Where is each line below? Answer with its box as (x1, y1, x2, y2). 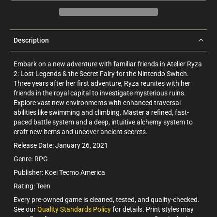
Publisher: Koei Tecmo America (14, 168, 105, 176)
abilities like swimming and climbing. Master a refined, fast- (14, 108, 189, 116)
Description (14, 36, 49, 44)
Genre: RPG (14, 155, 48, 163)
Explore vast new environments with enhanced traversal (14, 98, 181, 107)
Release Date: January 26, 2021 (14, 141, 108, 149)
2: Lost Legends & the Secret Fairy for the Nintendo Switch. (14, 69, 189, 77)
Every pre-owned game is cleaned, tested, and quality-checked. (14, 195, 200, 203)
